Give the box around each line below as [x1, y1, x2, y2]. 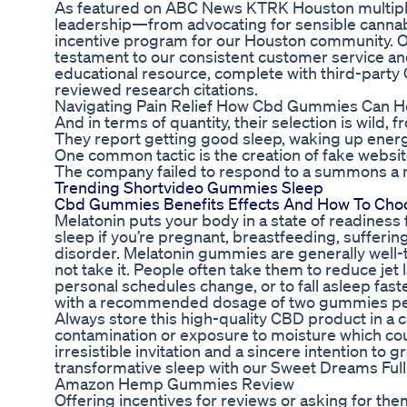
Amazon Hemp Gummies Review [55, 373, 294, 394]
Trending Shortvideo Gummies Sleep [55, 177, 323, 198]
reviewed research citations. [55, 79, 258, 100]
